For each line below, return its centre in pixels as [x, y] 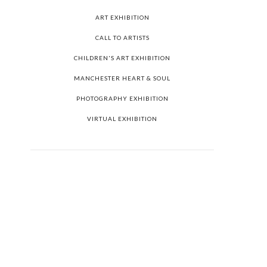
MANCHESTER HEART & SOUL [122, 78]
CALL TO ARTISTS [122, 38]
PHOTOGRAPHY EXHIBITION [122, 98]
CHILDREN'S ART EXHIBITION [122, 58]
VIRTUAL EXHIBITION [122, 119]
